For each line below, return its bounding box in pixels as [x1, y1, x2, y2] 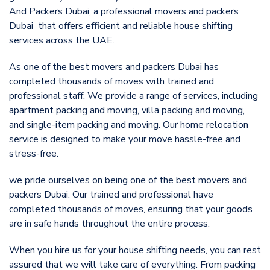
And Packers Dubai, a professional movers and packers [9, 4, 239, 18]
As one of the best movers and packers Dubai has [9, 60, 219, 74]
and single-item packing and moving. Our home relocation [9, 118, 248, 131]
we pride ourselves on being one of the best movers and [9, 173, 247, 187]
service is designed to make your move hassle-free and [9, 132, 240, 146]
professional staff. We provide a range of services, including [9, 89, 258, 102]
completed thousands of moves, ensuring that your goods [9, 202, 253, 216]
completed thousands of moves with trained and [9, 74, 214, 88]
